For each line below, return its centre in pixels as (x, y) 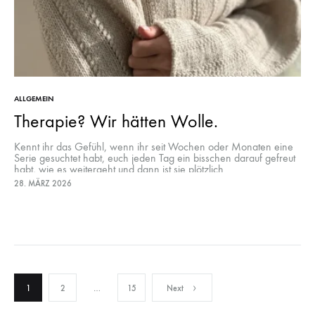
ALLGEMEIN (34, 98)
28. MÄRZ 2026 (43, 183)
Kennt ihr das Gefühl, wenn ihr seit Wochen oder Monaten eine (154, 146)
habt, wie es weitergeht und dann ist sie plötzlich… (123, 169)
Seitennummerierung (128, 287)
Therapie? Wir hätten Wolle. (116, 121)
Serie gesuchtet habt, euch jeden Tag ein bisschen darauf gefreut (155, 157)
